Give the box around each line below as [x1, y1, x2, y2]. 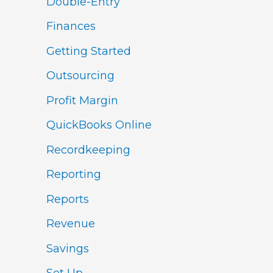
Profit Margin [46, 93, 118, 107]
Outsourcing [46, 69, 115, 83]
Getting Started [46, 44, 131, 58]
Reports [46, 192, 89, 206]
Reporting [46, 168, 101, 182]
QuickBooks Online [46, 118, 152, 132]
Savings [46, 241, 89, 255]
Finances [46, 19, 96, 34]
